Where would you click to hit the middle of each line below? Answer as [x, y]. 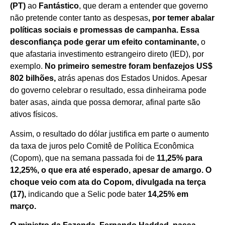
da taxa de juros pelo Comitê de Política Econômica [102, 146]
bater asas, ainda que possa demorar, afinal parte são [105, 102]
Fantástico [59, 6]
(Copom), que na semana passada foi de [83, 158]
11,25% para [180, 158]
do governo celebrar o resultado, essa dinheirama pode [108, 90]
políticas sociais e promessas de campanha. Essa [105, 30]
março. [23, 206]
